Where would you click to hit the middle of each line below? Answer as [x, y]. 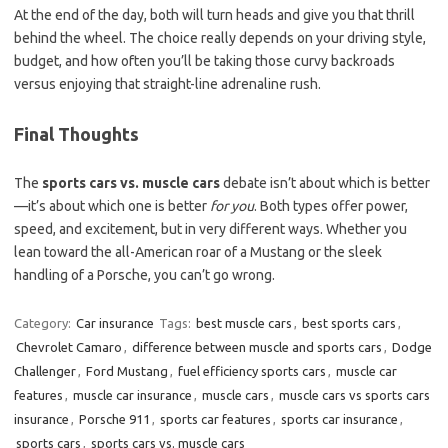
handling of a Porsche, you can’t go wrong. [144, 275]
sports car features [215, 419]
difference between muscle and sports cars [257, 347]
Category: [44, 323]
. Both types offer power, [331, 206]
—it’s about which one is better [112, 206]
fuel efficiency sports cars [252, 371]
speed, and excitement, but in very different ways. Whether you [210, 229]
